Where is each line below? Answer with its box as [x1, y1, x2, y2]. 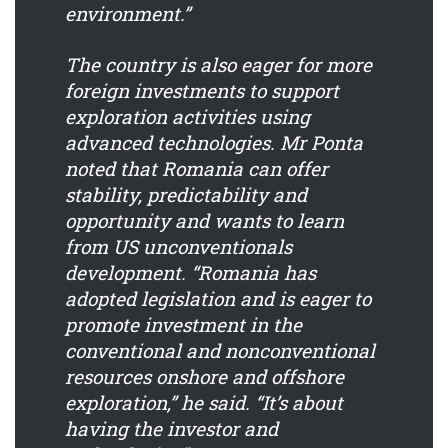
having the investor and [65, 416, 278, 442]
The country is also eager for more [65, 52, 372, 78]
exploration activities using [65, 104, 310, 130]
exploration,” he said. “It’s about [65, 390, 343, 416]
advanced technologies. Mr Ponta [65, 130, 363, 156]
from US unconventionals [65, 234, 292, 260]
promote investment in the [65, 312, 302, 338]
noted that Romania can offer [65, 156, 328, 182]
